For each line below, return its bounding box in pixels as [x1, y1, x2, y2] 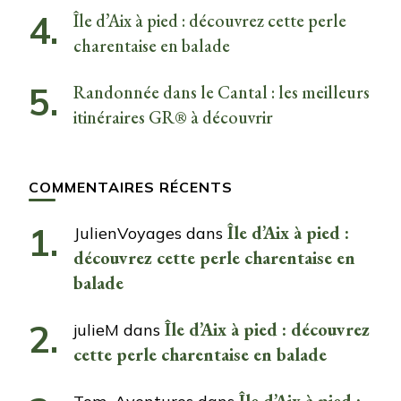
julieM [73, 319, 119, 340]
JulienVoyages [73, 222, 182, 243]
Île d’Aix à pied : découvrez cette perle [73, 8, 346, 32]
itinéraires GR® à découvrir [73, 105, 273, 129]
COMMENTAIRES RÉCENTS [29, 177, 233, 196]
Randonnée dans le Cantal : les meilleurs [73, 80, 370, 104]
